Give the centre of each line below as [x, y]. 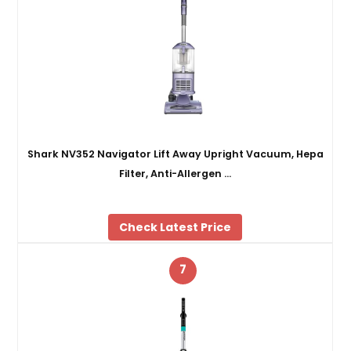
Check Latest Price [175, 227]
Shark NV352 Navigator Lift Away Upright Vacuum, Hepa [175, 154]
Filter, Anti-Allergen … [175, 173]
